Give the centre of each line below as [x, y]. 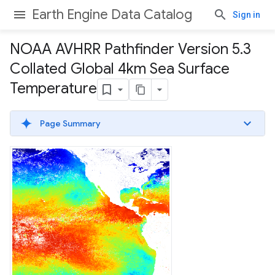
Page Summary [70, 123]
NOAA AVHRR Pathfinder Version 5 [125, 49]
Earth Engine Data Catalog [112, 14]
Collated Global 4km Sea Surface [120, 69]
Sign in [246, 15]
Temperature [53, 89]
